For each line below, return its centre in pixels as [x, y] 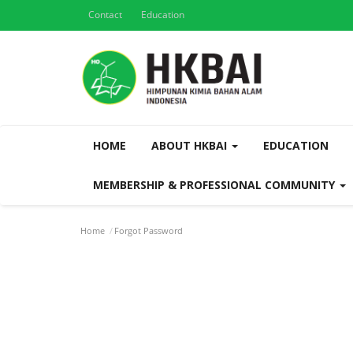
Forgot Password [149, 230]
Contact [105, 15]
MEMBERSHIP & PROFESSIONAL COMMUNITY [216, 185]
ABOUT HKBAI [191, 145]
